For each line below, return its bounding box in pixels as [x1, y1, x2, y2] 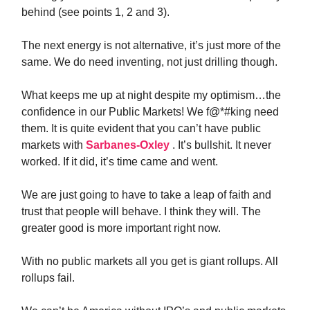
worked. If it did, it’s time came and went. [21, 156, 218, 167]
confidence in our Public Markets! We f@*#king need [21, 106, 279, 118]
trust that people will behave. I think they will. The [21, 206, 261, 217]
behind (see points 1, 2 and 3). [21, 6, 170, 18]
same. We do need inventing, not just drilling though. [21, 56, 277, 68]
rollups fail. [21, 272, 75, 284]
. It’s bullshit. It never [172, 139, 271, 151]
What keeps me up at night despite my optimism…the [21, 89, 281, 101]
